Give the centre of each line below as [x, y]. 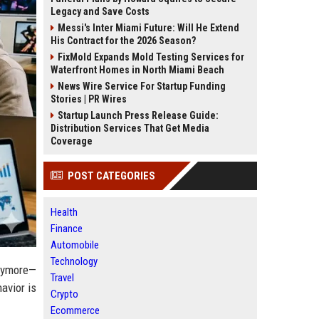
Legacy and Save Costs [100, 11]
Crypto [64, 294]
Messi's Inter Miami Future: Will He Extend [148, 28]
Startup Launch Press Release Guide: [138, 115]
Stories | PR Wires [89, 99]
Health [64, 212]
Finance [67, 229]
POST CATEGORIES [111, 176]
